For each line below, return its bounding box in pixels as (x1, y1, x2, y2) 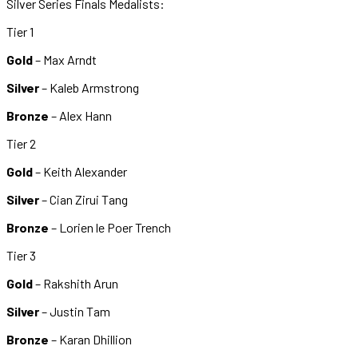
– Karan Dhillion (51, 331, 134, 347)
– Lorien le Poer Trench (51, 219, 173, 235)
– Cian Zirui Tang (39, 191, 130, 207)
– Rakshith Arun (33, 275, 121, 291)
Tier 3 (6, 247, 36, 263)
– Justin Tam (39, 303, 113, 319)
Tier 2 (6, 135, 38, 151)
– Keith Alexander (33, 163, 129, 179)
